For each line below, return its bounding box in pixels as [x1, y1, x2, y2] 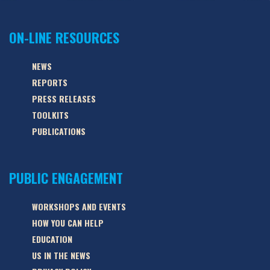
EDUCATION [32, 232, 72, 245]
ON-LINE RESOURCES [9, 27, 119, 47]
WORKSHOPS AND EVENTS [32, 199, 126, 213]
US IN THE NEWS [32, 248, 90, 262]
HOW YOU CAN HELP [32, 216, 104, 229]
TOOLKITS [32, 108, 69, 121]
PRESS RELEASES [32, 92, 96, 105]
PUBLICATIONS [32, 124, 86, 137]
